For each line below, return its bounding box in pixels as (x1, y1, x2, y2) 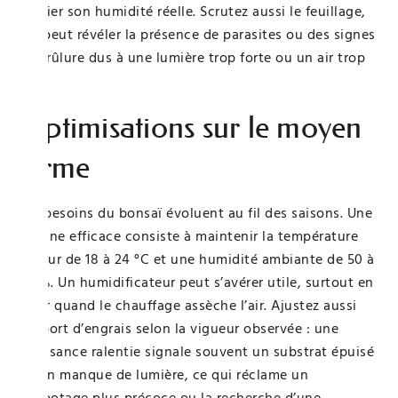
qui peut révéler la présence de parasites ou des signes (18, 24, 376, 44)
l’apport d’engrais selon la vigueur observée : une (18, 318, 338, 338)
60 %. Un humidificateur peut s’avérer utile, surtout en (18, 272, 374, 292)
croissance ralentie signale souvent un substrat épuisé (18, 341, 374, 362)
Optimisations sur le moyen (18, 108, 362, 146)
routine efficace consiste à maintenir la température (18, 226, 358, 246)
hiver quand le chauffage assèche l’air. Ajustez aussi (18, 295, 357, 315)
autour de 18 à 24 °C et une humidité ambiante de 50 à (18, 249, 375, 269)
